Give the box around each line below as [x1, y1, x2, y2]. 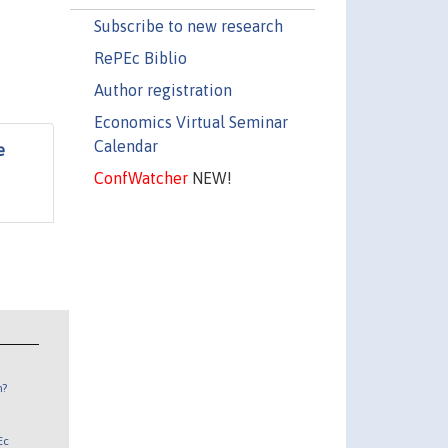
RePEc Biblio [93, 48, 187, 67]
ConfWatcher [93, 168, 188, 187]
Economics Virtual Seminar [93, 112, 288, 131]
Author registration [93, 80, 232, 99]
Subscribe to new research [93, 16, 283, 35]
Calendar [93, 136, 158, 155]
